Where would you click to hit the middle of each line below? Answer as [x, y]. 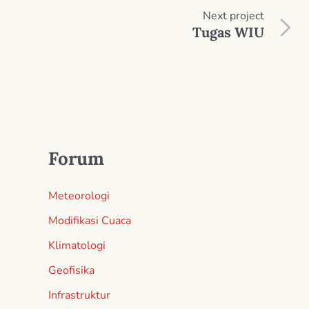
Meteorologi [79, 196]
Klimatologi [77, 245]
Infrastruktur [79, 295]
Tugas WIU [228, 32]
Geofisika [71, 270]
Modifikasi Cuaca [90, 220]
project [246, 16]
